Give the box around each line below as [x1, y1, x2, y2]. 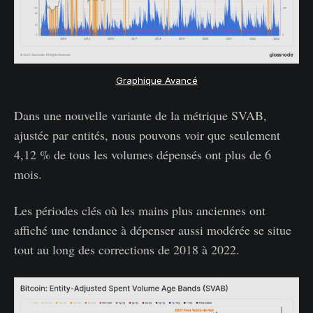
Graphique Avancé [115, 74, 198, 86]
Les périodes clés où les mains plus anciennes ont [14, 201, 265, 219]
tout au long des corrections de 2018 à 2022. [14, 240, 240, 258]
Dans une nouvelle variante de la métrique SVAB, [14, 106, 267, 124]
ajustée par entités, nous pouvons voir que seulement [14, 126, 280, 143]
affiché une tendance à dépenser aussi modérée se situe [14, 221, 291, 238]
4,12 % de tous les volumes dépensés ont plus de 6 [14, 145, 271, 163]
